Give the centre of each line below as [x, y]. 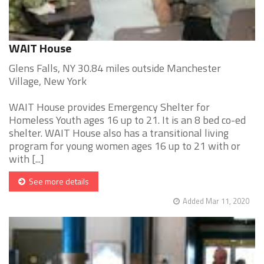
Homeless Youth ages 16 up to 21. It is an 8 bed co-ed [127, 120]
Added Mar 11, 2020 [216, 201]
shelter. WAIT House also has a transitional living [119, 133]
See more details [57, 181]
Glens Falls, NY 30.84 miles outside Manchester [115, 68]
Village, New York [48, 81]
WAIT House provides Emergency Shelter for [109, 107]
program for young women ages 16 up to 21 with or [125, 146]
